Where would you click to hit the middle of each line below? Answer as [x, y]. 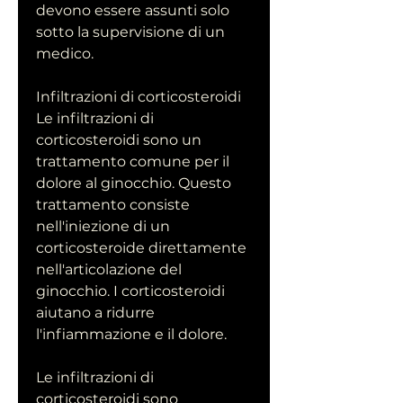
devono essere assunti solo [133, 11]
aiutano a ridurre [95, 313]
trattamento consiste [113, 205]
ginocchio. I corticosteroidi [130, 291]
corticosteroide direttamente [141, 248]
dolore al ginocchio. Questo [134, 184]
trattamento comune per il [133, 162]
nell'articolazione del [109, 270]
